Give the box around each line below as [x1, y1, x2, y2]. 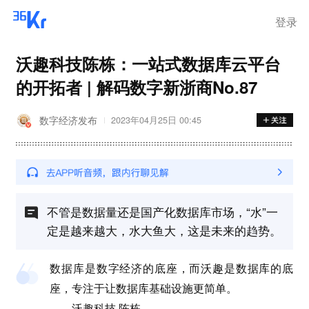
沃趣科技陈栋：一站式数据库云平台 [15, 51, 281, 75]
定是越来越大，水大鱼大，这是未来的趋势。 [46, 221, 281, 239]
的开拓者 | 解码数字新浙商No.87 [15, 74, 257, 99]
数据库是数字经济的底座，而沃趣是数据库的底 [50, 259, 294, 276]
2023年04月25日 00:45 [110, 114, 201, 127]
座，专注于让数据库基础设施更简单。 [50, 279, 241, 296]
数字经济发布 [39, 113, 98, 128]
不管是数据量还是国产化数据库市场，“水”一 [46, 202, 278, 220]
